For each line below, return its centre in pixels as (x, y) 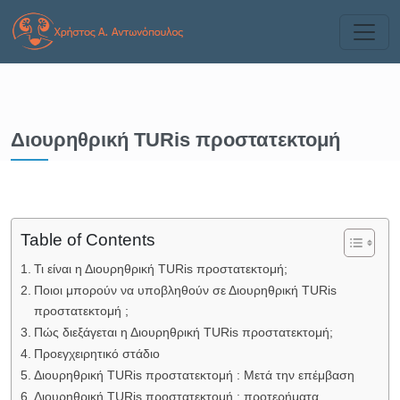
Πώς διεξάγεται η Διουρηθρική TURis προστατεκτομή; (183, 332)
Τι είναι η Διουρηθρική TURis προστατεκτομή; (160, 269)
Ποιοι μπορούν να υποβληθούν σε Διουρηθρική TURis (185, 290)
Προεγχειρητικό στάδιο (98, 354)
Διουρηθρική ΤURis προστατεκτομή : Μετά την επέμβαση (194, 375)
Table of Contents (88, 240)
